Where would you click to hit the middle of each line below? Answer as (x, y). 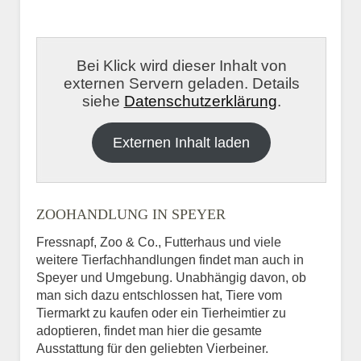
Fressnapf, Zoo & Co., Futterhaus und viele (159, 242)
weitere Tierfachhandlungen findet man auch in (170, 259)
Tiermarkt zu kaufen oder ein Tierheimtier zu (161, 313)
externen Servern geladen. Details (181, 83)
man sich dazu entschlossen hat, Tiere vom (159, 295)
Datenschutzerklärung (200, 101)
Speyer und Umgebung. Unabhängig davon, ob (171, 277)
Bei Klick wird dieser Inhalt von (181, 65)
